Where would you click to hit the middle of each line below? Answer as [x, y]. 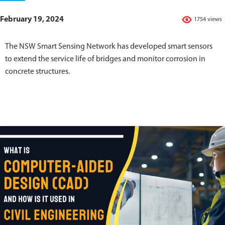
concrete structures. [37, 72]
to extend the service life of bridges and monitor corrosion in [105, 60]
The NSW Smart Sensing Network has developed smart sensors [109, 47]
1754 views [208, 20]
